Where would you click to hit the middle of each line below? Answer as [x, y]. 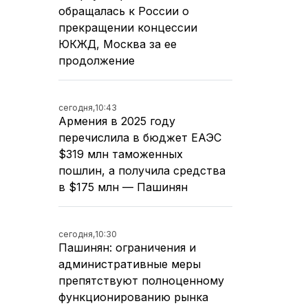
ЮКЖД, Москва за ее [118, 44]
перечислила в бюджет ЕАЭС [140, 137]
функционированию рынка [133, 297]
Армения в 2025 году [117, 121]
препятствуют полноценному [141, 280]
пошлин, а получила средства [142, 170]
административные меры [130, 264]
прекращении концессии [128, 27]
